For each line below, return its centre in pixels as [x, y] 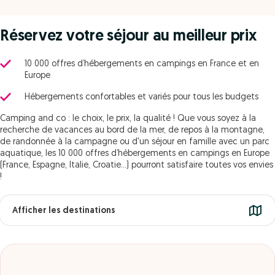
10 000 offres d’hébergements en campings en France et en [142, 64]
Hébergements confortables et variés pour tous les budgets [141, 97]
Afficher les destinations [64, 211]
